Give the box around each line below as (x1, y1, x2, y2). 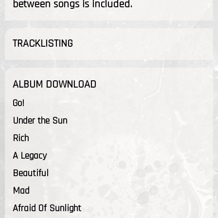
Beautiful (13, 166, 49, 180)
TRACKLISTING (13, 36, 73, 51)
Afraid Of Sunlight (13, 201, 81, 215)
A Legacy (13, 149, 47, 162)
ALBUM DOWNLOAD (13, 77, 96, 91)
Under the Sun (13, 114, 67, 127)
